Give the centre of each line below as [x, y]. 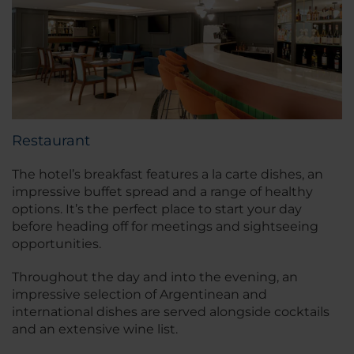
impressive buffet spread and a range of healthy [162, 191]
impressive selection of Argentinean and [139, 294]
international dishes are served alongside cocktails [171, 311]
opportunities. [58, 243]
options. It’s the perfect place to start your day [157, 209]
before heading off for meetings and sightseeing [165, 226]
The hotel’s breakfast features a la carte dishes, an [168, 174]
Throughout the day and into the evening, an [155, 277]
